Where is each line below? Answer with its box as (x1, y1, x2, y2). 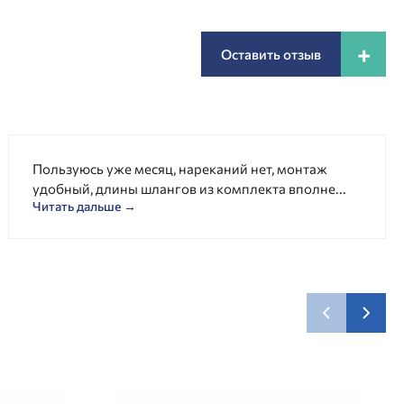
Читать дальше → (32, 198, 137, 214)
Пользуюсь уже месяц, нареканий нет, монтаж (32, 161, 328, 177)
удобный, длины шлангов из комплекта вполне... (32, 180, 347, 197)
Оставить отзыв (221, 45, 321, 62)
